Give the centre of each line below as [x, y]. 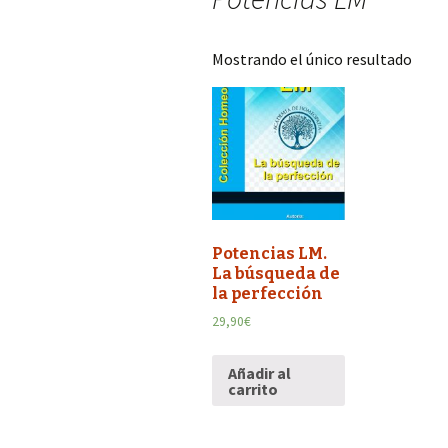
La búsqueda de [276, 273]
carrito [253, 388]
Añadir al [259, 372]
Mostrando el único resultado [312, 58]
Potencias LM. [269, 253]
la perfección [267, 293]
